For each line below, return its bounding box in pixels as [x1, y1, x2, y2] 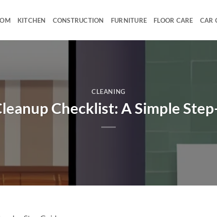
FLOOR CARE [154, 16, 193, 24]
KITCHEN [17, 16, 46, 24]
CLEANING [91, 88, 126, 96]
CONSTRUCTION [52, 16, 104, 24]
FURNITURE [110, 16, 147, 24]
